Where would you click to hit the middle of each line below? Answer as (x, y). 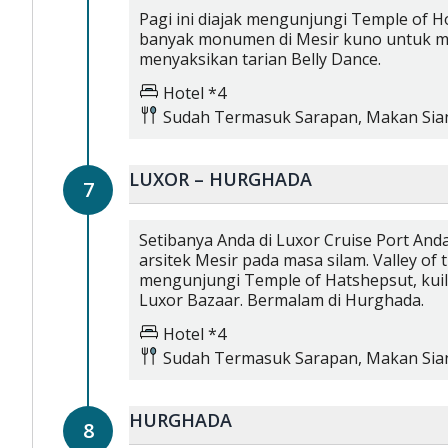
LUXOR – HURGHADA (220, 179)
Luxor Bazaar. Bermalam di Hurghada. (281, 300)
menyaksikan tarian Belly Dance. (260, 59)
